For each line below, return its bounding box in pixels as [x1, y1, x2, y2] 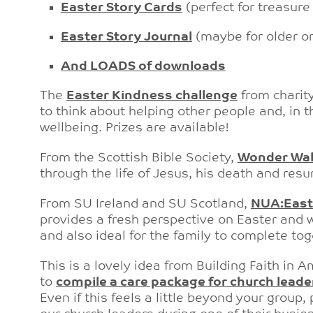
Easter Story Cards [60, 1, 182, 15]
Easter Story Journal [60, 31, 192, 44]
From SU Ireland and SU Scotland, [39, 198, 251, 211]
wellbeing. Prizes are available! [39, 122, 228, 135]
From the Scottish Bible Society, [39, 152, 238, 165]
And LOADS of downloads [60, 60, 226, 73]
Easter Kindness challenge [66, 89, 238, 103]
